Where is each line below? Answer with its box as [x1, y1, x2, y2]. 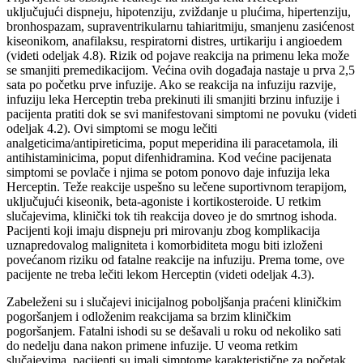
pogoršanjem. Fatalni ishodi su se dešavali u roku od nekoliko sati [6, 323, 341, 338]
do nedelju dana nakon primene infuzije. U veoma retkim [6, 338, 297, 352]
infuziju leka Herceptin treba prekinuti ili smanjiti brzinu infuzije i [6, 92, 340, 106]
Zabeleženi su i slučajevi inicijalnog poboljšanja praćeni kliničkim [6, 294, 341, 309]
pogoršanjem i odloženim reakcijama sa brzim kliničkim [6, 309, 291, 323]
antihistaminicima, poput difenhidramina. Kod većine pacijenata [6, 150, 331, 164]
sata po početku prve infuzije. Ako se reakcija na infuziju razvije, [6, 77, 336, 92]
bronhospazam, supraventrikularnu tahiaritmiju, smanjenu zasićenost [6, 19, 354, 33]
